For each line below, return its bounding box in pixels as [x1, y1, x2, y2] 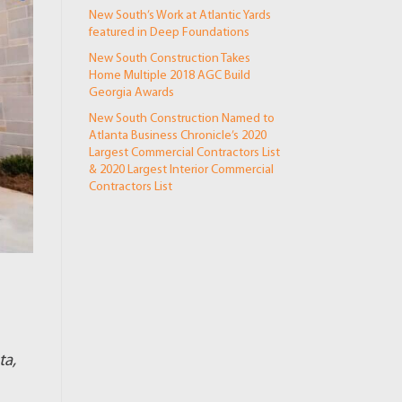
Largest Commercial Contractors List [88, 146, 280, 161]
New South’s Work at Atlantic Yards [88, 9, 271, 23]
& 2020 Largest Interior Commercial [88, 163, 274, 178]
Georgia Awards [88, 86, 174, 100]
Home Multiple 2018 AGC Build [88, 69, 250, 83]
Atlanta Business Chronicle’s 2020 [88, 129, 267, 144]
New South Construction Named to [88, 112, 275, 127]
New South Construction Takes [88, 52, 250, 66]
